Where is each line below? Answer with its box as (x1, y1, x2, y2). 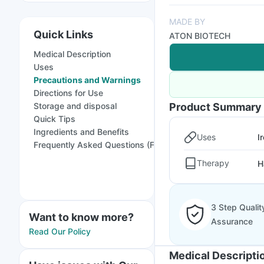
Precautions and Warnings (34, 75, 141, 85)
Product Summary (169, 101, 262, 113)
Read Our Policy (29, 226, 91, 236)
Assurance (211, 216, 253, 226)
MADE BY (169, 16, 205, 27)
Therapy (197, 158, 229, 168)
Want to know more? (29, 211, 134, 223)
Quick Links (34, 28, 93, 41)
